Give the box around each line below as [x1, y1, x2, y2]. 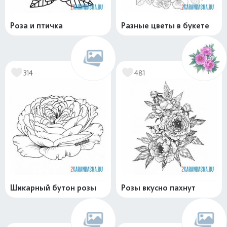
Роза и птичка [10, 21, 63, 31]
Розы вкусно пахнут [121, 183, 196, 193]
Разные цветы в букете [121, 21, 209, 31]
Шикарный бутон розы [10, 183, 96, 193]
